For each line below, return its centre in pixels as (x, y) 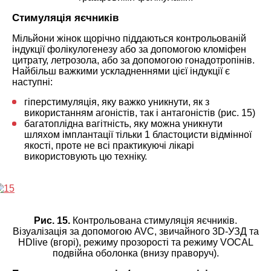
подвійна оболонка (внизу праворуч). (135, 253)
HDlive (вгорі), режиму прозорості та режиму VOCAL (135, 242)
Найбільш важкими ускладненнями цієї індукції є (121, 71)
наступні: (32, 82)
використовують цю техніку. (86, 156)
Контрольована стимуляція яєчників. (154, 220)
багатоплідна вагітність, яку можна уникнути (123, 123)
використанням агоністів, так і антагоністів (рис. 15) (140, 113)
